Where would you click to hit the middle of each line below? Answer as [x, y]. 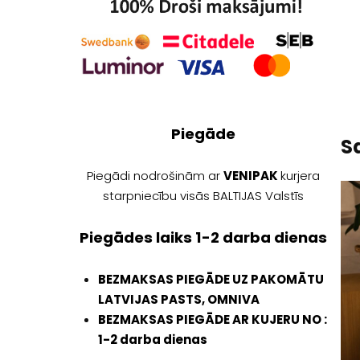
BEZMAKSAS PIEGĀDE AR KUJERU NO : [213, 319]
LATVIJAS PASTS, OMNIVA [179, 299]
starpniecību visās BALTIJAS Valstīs [204, 195]
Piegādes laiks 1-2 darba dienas [204, 237]
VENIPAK [252, 175]
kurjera [301, 175]
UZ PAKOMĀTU [277, 279]
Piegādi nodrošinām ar [155, 175]
